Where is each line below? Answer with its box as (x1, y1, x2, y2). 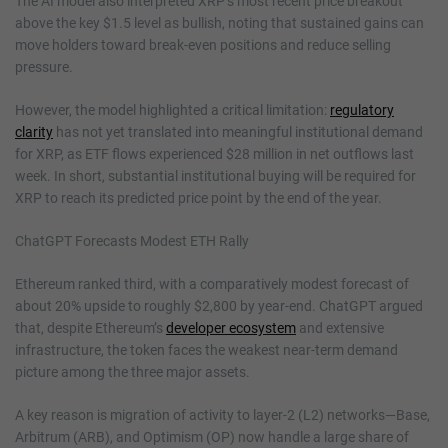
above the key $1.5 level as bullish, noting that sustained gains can (15, 14, 424, 31)
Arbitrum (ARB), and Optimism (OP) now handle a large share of (15, 428, 409, 445)
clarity (15, 123, 53, 140)
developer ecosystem (166, 319, 296, 336)
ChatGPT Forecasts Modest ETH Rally (15, 232, 249, 249)
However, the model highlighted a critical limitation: (15, 101, 330, 118)
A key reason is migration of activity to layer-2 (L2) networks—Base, (15, 406, 430, 423)
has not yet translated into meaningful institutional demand (53, 123, 423, 140)
